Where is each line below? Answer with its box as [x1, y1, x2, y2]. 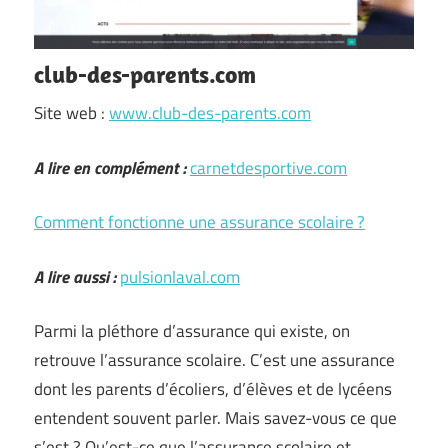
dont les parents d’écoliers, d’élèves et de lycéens [34, 376, 392, 402]
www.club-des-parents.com [109, 100, 311, 126]
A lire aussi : [34, 263, 116, 290]
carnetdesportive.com [190, 154, 347, 181]
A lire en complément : [34, 154, 186, 181]
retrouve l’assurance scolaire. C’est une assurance [34, 347, 395, 373]
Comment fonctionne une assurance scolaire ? [34, 209, 365, 235]
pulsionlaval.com [120, 263, 240, 290]
